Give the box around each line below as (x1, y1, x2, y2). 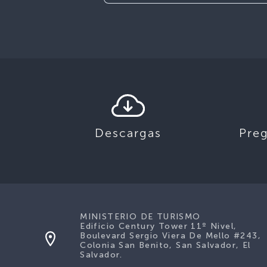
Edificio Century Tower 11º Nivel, (80, 221, 237, 231)
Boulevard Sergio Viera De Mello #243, (80, 231, 261, 241)
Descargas (95, 126, 162, 140)
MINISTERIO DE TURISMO (80, 212, 201, 222)
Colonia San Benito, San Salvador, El (80, 240, 251, 250)
